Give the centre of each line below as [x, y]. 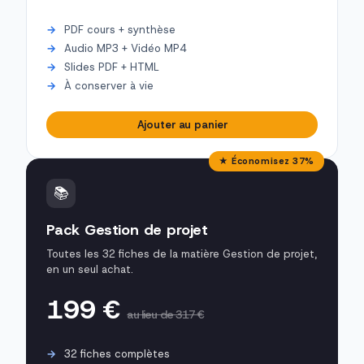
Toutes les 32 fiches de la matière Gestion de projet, [182, 254]
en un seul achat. [90, 270]
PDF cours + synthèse [120, 30]
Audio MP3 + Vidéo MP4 [125, 49]
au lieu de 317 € [165, 315]
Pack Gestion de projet [128, 230]
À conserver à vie [109, 86]
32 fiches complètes [117, 354]
